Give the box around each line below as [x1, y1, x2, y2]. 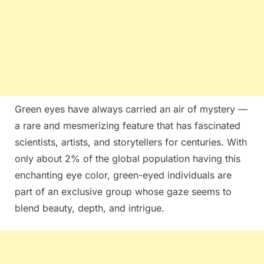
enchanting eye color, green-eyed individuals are [15, 169, 232, 181]
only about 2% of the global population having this [15, 152, 240, 164]
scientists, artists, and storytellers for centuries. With [15, 136, 247, 148]
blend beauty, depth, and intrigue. [15, 202, 164, 214]
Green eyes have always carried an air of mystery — [15, 103, 247, 115]
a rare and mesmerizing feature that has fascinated [15, 119, 240, 131]
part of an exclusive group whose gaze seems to [15, 185, 232, 197]
